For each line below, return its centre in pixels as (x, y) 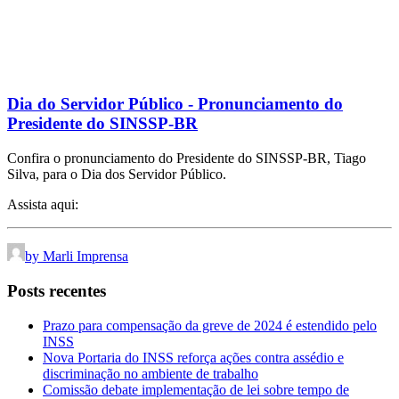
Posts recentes (57, 290)
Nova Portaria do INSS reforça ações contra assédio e (193, 357)
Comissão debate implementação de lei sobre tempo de (196, 389)
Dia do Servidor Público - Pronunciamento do (175, 104)
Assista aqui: (43, 205)
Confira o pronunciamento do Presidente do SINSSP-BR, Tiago (187, 159)
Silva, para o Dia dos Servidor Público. (117, 175)
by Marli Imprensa (77, 256)
